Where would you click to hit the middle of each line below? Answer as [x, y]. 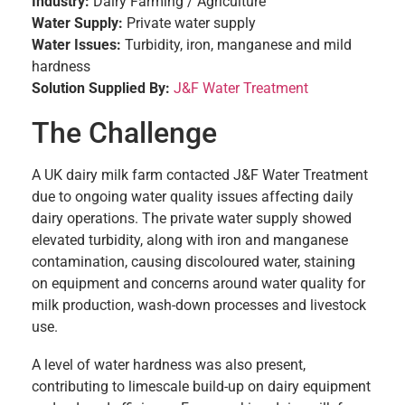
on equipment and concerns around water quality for [198, 283]
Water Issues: [76, 45]
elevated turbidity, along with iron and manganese [190, 240]
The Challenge [124, 133]
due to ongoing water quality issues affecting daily [193, 197]
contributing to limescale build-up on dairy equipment [201, 386]
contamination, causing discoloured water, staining [193, 262]
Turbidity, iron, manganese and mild [236, 45]
